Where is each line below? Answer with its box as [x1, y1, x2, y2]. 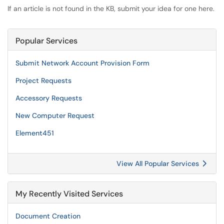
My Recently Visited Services [15, 188, 123, 199]
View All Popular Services [116, 159, 201, 168]
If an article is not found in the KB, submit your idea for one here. [7, 4, 214, 13]
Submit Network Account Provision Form [15, 58, 149, 67]
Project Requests [15, 76, 71, 85]
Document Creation [15, 211, 80, 220]
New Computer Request [15, 111, 94, 120]
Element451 [15, 128, 54, 137]
